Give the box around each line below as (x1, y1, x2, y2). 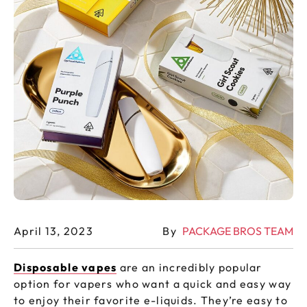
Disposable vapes (14, 260, 117, 275)
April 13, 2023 (14, 224, 93, 238)
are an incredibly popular (116, 260, 262, 275)
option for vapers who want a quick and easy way (14, 277, 292, 291)
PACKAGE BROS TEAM (182, 224, 293, 238)
